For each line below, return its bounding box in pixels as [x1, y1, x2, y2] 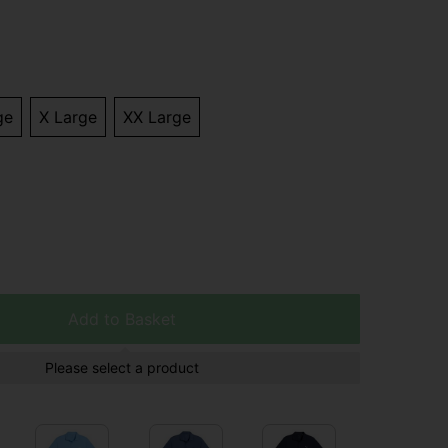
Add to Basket [68, 309, 176, 330]
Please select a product [45, 359, 199, 377]
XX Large [123, 107, 191, 128]
